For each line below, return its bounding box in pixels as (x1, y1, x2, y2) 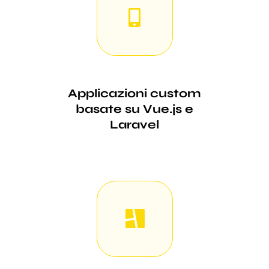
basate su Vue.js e (76, 101, 193, 116)
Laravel (110, 116, 159, 132)
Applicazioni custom (68, 85, 201, 101)
